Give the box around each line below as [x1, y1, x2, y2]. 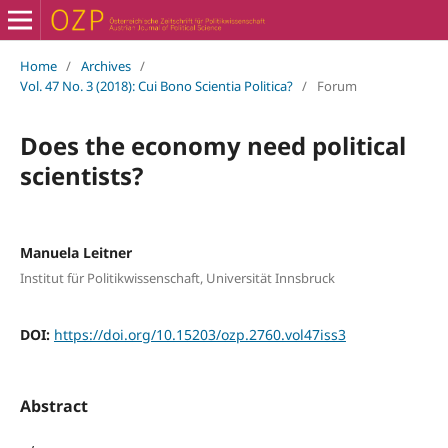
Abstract [19, 394, 88, 417]
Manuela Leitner [19, 242, 132, 262]
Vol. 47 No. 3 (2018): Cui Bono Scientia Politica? [19, 76, 293, 95]
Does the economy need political [19, 128, 406, 162]
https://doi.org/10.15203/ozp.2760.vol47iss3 [53, 325, 346, 345]
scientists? [19, 158, 143, 192]
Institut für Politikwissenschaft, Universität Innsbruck [19, 269, 335, 288]
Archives [80, 56, 131, 75]
